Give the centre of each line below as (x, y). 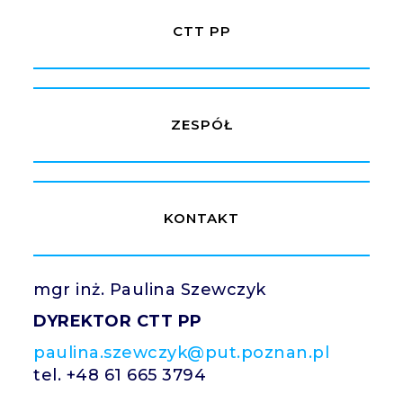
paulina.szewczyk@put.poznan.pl (182, 352)
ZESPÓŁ (201, 125)
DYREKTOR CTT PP (118, 321)
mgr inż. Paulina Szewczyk (150, 289)
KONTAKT (201, 219)
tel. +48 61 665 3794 (120, 375)
